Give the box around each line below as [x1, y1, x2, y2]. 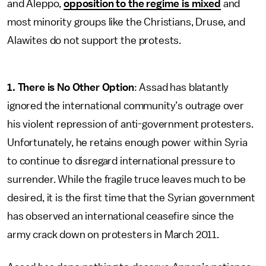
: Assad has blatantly [134, 82, 229, 93]
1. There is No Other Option [7, 82, 134, 93]
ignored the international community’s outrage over [7, 100, 244, 111]
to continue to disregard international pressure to [7, 156, 235, 166]
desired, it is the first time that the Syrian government [7, 192, 256, 203]
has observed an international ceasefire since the [7, 211, 235, 221]
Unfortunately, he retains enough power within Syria [7, 137, 248, 148]
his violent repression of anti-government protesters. [7, 119, 254, 129]
